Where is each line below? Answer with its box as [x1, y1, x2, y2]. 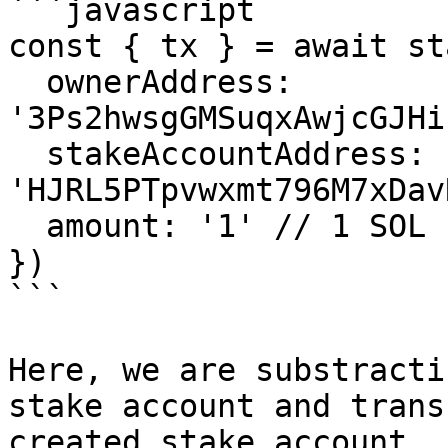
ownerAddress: [8, 64, 46, 100]
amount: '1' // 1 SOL [8, 208, 46, 244]
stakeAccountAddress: [8, 136, 46, 172]
